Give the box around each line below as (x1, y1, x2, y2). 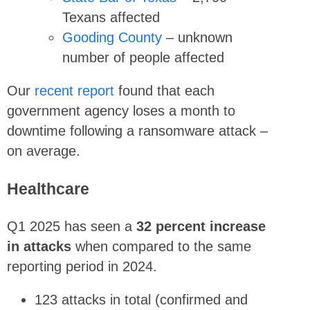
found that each (114, 83, 215, 99)
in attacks (7, 238, 71, 254)
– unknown (162, 29, 232, 45)
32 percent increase (136, 218, 266, 234)
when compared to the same (71, 238, 251, 254)
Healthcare (7, 179, 89, 198)
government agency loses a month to (7, 103, 235, 119)
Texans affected (62, 9, 160, 25)
